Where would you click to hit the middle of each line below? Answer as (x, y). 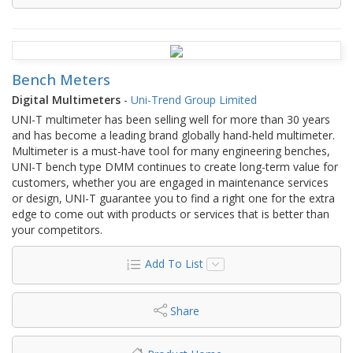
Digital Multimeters (66, 99)
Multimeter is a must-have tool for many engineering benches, (171, 150)
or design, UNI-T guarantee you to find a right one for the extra (173, 198)
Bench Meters (61, 79)
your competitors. (57, 229)
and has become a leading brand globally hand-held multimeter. (173, 135)
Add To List (174, 263)
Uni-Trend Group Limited (194, 99)
